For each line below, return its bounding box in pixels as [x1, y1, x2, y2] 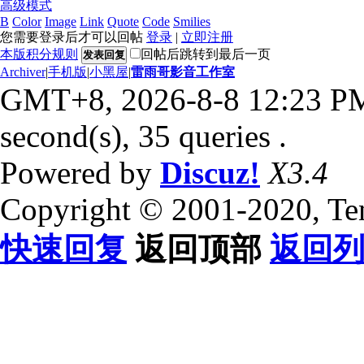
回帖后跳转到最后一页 [141, 46, 271, 61]
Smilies [173, 14, 210, 28]
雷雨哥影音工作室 [131, 64, 235, 79]
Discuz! [160, 154, 260, 190]
